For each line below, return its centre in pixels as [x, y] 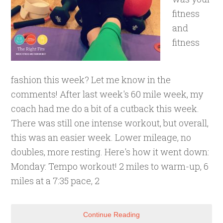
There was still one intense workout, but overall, [110, 123]
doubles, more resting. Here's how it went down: [110, 152]
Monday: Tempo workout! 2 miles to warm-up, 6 [110, 166]
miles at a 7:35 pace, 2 [56, 181]
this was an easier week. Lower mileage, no [101, 137]
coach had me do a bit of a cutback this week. [105, 109]
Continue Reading [111, 215]
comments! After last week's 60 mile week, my [107, 94]
